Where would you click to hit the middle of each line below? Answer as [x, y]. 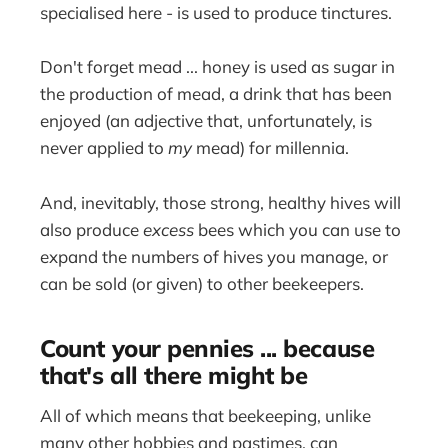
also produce [92, 229]
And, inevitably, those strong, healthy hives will [221, 202]
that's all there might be [174, 374]
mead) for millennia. [271, 148]
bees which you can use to [298, 229]
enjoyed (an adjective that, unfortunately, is [206, 121]
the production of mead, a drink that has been [216, 94]
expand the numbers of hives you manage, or [214, 256]
